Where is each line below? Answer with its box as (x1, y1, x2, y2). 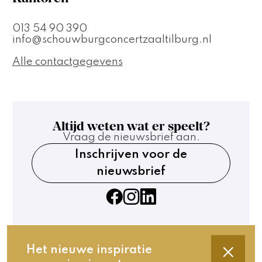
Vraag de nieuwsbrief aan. (62, 132, 200, 143)
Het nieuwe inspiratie (26, 244, 153, 257)
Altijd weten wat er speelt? (52, 119, 210, 134)
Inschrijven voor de (75, 149, 187, 161)
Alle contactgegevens (12, 56, 123, 67)
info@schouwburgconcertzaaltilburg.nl (12, 34, 212, 45)
